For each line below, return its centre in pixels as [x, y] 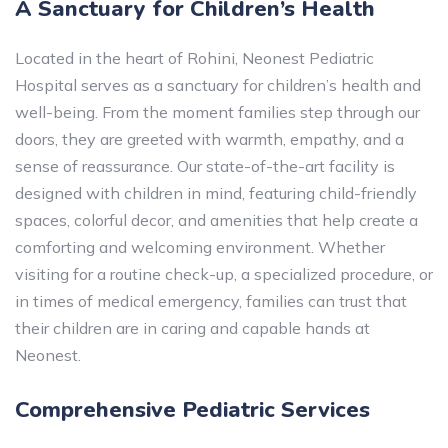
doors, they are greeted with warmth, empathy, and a [209, 139]
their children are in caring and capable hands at [192, 328]
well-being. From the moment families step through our [217, 112]
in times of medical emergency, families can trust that [211, 301]
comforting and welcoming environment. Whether [200, 247]
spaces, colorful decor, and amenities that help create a [216, 220]
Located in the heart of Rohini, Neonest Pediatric [194, 58]
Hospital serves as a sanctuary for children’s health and [218, 85]
